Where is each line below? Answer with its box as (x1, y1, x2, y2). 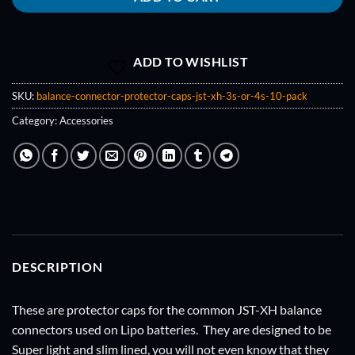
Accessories (59, 114, 113, 128)
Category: (12, 114, 59, 128)
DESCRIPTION (12, 259, 103, 275)
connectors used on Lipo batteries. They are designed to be (12, 322, 331, 338)
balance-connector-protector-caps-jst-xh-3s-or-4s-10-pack (36, 90, 307, 103)
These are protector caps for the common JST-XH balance (12, 302, 322, 318)
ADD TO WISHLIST (133, 55, 249, 70)
